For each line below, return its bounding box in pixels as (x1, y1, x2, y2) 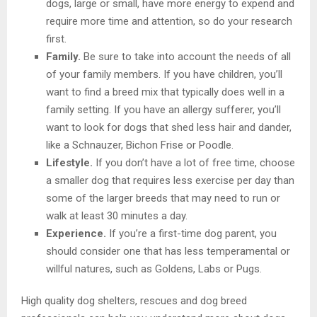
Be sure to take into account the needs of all (81, 50, 291, 63)
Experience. (46, 226, 106, 240)
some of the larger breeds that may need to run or (46, 191, 280, 204)
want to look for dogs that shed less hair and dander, (46, 120, 292, 134)
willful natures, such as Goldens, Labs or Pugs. (46, 262, 262, 275)
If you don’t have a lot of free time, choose (96, 156, 295, 169)
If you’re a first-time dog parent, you (106, 226, 277, 240)
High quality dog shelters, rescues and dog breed (21, 294, 247, 307)
